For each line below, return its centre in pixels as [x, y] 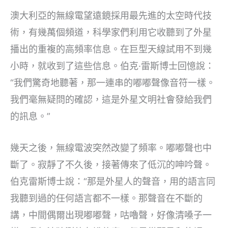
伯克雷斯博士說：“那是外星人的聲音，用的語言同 [113, 182]
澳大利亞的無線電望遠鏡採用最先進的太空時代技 [111, 16]
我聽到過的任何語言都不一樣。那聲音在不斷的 [106, 198]
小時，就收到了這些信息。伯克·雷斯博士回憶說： [112, 66]
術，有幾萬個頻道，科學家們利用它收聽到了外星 [111, 33]
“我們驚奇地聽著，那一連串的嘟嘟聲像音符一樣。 [113, 83]
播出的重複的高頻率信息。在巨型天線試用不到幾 [111, 49]
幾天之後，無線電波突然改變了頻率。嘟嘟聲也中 [111, 148]
